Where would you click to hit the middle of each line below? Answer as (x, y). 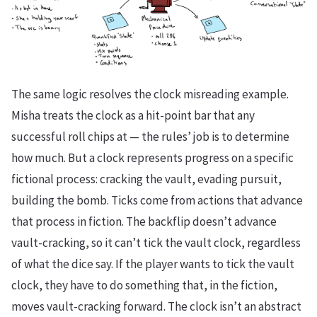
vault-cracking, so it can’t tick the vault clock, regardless (156, 243)
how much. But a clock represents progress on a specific (152, 158)
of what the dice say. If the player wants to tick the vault (153, 264)
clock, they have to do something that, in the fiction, (144, 286)
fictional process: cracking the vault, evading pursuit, (146, 179)
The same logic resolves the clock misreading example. (150, 94)
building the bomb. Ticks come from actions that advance (157, 201)
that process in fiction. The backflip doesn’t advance (144, 222)
